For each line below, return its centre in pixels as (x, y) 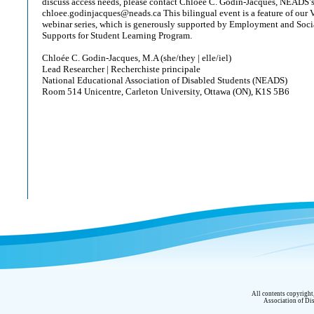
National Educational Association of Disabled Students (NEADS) (165, 80)
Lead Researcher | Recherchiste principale (121, 69)
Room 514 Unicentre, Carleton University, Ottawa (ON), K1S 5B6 (166, 91)
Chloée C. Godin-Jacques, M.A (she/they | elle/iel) (137, 58)
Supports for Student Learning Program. (117, 35)
